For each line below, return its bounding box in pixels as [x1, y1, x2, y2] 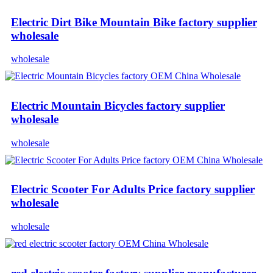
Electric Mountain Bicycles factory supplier [11, 99, 225, 112]
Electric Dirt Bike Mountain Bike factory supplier [11, 15, 257, 29]
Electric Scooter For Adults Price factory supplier [11, 183, 255, 196]
